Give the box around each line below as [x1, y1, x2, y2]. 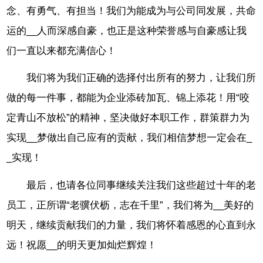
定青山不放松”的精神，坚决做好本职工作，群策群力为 [6, 112, 250, 124]
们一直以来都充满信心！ [6, 45, 117, 56]
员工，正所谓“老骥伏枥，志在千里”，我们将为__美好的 [6, 200, 254, 211]
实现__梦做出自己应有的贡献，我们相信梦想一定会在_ [6, 132, 252, 144]
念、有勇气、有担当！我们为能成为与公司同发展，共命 [6, 5, 257, 16]
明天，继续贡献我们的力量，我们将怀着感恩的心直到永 [6, 220, 257, 231]
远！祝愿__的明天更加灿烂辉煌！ [6, 240, 157, 251]
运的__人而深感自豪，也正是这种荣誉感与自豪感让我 [6, 25, 247, 36]
